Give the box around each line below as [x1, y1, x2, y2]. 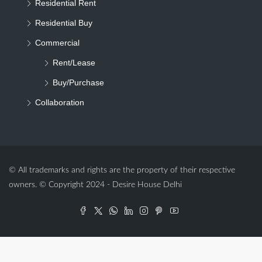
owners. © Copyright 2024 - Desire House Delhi [9, 181, 182, 189]
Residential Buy [35, 18, 92, 28]
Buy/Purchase [53, 78, 104, 88]
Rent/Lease [53, 58, 95, 68]
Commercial [35, 38, 80, 48]
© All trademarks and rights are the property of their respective [9, 166, 235, 175]
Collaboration [35, 98, 84, 108]
